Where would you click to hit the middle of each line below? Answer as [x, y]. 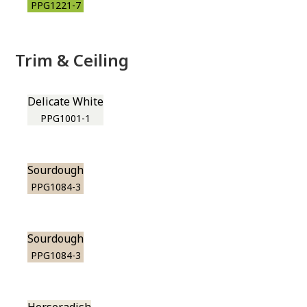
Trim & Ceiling [72, 60]
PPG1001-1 [66, 118]
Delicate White [66, 101]
